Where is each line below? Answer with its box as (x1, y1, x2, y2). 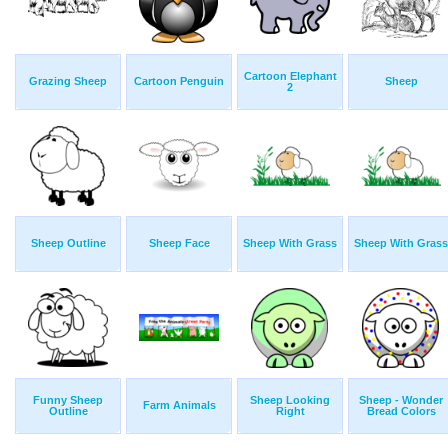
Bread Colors (366, 405, 436, 418)
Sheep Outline (30, 237, 106, 250)
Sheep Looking (250, 394, 330, 407)
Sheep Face (148, 237, 210, 250)
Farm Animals (142, 399, 216, 412)
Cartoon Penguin (134, 75, 224, 88)
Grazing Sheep (29, 75, 107, 88)
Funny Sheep (33, 394, 103, 407)
